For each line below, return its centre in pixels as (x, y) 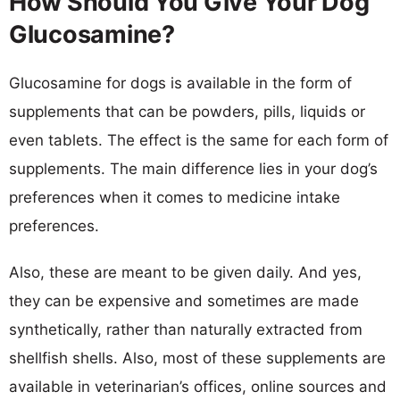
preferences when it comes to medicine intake (175, 197)
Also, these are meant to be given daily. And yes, (185, 272)
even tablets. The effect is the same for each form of (199, 140)
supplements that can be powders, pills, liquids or (187, 111)
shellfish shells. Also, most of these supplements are (197, 358)
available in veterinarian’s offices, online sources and (198, 386)
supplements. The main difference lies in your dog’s (193, 168)
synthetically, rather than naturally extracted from (186, 329)
